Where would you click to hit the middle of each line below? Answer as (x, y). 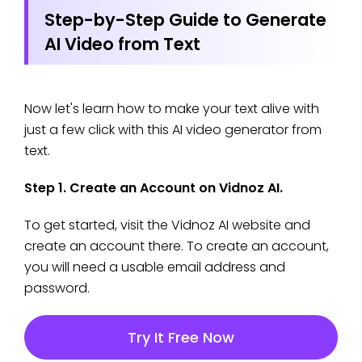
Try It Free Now (181, 337)
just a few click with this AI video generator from (173, 129)
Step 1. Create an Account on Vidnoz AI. (154, 187)
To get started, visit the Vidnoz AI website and (167, 225)
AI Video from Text (122, 44)
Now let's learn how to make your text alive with (172, 108)
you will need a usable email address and (155, 267)
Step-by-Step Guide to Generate (185, 19)
